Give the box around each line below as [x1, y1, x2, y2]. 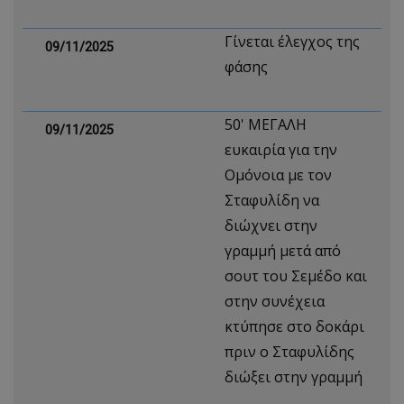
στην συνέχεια [225, 291, 325, 311]
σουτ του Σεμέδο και [225, 266, 367, 286]
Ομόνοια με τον [225, 165, 332, 185]
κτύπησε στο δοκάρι [225, 317, 364, 336]
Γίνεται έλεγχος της [225, 32, 360, 51]
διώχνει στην [225, 216, 317, 235]
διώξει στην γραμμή [225, 367, 363, 387]
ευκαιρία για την [225, 140, 337, 160]
